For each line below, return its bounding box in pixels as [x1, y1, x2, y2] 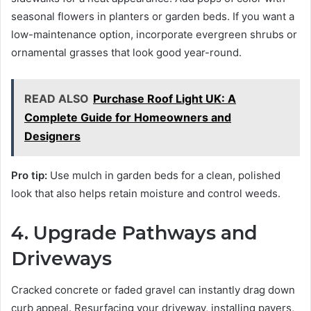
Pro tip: [11, 169, 47, 183]
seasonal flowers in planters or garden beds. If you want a [11, 10, 294, 24]
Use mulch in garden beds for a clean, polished [47, 169, 280, 183]
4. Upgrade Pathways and [11, 221, 258, 245]
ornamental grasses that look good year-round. [11, 46, 242, 60]
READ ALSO [24, 92, 89, 106]
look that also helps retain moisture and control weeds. [11, 187, 280, 201]
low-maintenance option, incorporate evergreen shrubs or [11, 28, 297, 42]
